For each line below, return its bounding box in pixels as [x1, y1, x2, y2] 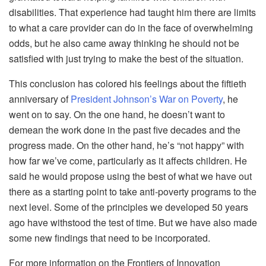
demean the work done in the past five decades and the [9, 123, 240, 137]
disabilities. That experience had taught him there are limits [9, 5, 256, 20]
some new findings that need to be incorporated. [9, 231, 210, 245]
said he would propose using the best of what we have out [9, 169, 252, 183]
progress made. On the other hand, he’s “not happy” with [9, 138, 244, 153]
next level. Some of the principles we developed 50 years [9, 200, 248, 214]
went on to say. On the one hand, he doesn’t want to [9, 107, 225, 122]
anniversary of [9, 92, 71, 106]
